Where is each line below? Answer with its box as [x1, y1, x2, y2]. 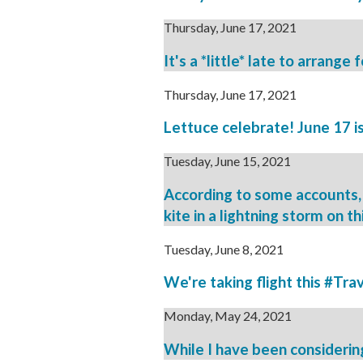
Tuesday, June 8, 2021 [164, 241, 284, 257]
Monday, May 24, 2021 [164, 308, 292, 324]
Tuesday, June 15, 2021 [164, 153, 291, 169]
